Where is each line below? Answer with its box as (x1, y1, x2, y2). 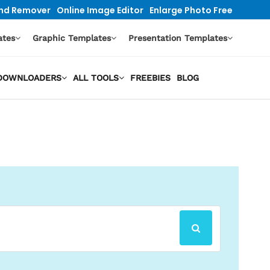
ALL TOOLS (72, 73, 119, 83)
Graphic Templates (33, 33, 111, 43)
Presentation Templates (128, 33, 227, 43)
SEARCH (190, 221, 226, 233)
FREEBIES (130, 73, 171, 83)
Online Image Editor (57, 4, 143, 16)
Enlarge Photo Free (149, 4, 233, 16)
